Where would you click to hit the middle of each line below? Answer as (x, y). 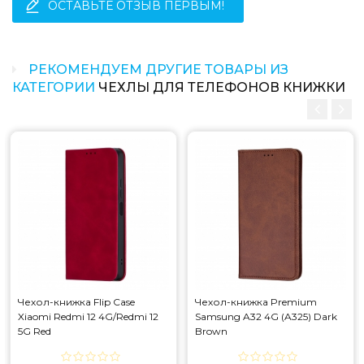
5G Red (35, 331)
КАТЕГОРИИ (55, 87)
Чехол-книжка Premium (256, 302)
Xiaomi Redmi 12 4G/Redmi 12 (88, 316)
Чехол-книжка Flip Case (76, 302)
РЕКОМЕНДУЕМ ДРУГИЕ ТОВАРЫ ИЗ (157, 69)
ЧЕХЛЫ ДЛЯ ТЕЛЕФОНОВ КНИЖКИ (222, 87)
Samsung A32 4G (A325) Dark (266, 316)
